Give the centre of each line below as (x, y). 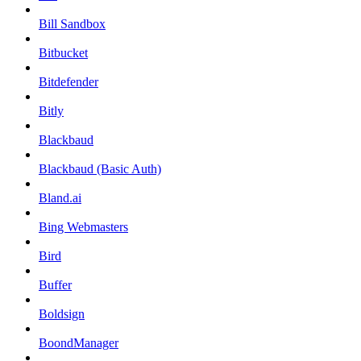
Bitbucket (63, 52)
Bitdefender (68, 81)
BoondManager (79, 342)
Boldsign (62, 313)
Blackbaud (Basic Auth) (100, 168)
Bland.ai (60, 197)
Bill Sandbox (72, 23)
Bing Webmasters (83, 226)
